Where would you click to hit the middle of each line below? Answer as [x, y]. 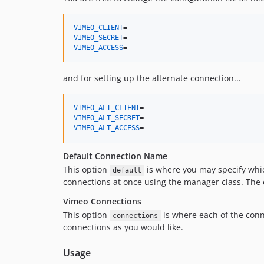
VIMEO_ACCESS [98, 48]
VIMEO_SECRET [98, 38]
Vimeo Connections [102, 201]
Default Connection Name [115, 156]
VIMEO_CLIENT [98, 28]
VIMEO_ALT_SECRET [107, 118]
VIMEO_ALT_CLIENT [107, 108]
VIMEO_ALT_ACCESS [107, 128]
